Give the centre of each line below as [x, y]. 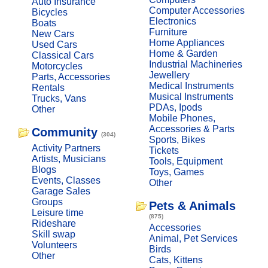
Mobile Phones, [182, 118]
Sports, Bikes [177, 139]
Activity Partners [66, 148]
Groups [47, 202]
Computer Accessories [197, 10]
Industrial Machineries [195, 64]
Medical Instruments [191, 86]
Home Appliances [186, 42]
